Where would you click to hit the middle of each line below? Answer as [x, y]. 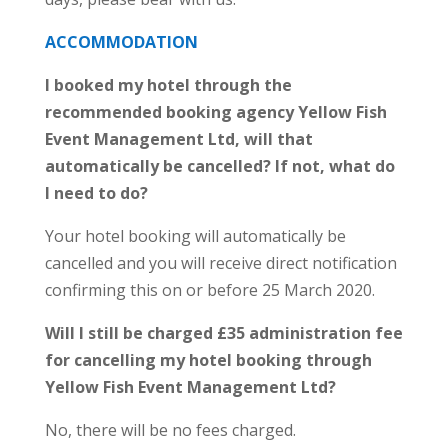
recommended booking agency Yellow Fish [215, 112]
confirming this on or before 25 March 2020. [209, 290]
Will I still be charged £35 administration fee [223, 333]
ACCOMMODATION [121, 42]
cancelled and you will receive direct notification [220, 263]
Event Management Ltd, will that [178, 139]
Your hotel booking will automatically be [195, 236]
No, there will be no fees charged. [170, 430]
